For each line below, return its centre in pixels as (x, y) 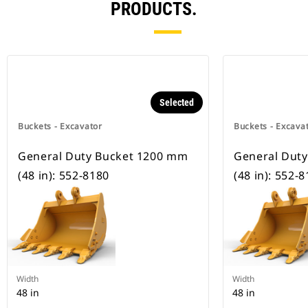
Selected (177, 103)
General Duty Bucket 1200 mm (103, 156)
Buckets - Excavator (60, 126)
